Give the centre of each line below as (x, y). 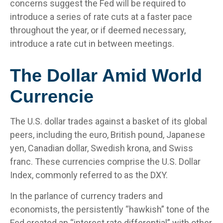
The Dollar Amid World (106, 75)
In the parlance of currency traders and (86, 196)
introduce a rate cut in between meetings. (92, 44)
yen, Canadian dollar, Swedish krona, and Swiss (102, 148)
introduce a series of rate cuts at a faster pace (101, 17)
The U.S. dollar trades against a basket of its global (109, 121)
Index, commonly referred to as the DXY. (89, 175)
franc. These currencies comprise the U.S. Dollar (105, 162)
